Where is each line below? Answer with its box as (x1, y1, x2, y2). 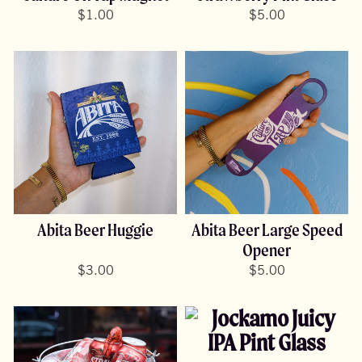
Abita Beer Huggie (37, 220, 154, 241)
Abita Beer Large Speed (191, 220, 343, 241)
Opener (242, 240, 291, 261)
